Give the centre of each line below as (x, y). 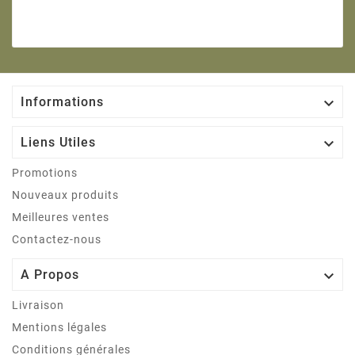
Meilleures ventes (61, 218)
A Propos (50, 275)
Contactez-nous (57, 240)
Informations (62, 102)
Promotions (45, 173)
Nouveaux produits (65, 195)
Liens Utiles (58, 143)
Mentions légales (59, 328)
